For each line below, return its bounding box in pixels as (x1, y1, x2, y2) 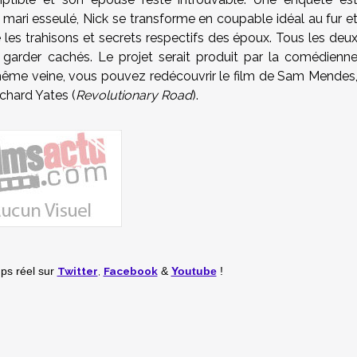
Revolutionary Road (76, 88, 192, 103)
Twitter (57, 265, 98, 277)
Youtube (171, 265, 217, 277)
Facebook (103, 265, 158, 277)
